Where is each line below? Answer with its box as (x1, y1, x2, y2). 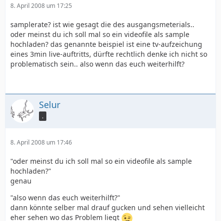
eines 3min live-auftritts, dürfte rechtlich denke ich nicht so (10, 49, 207, 59)
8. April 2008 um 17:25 (10, 1, 72, 10)
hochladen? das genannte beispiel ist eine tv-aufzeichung (10, 39, 202, 49)
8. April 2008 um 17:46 (10, 138, 72, 147)
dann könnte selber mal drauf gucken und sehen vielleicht (10, 203, 205, 212)
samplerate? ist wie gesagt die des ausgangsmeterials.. (10, 20, 194, 29)
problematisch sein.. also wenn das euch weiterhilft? (10, 59, 184, 69)
